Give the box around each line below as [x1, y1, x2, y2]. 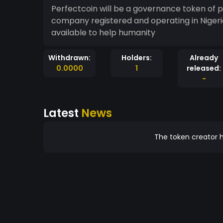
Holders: [121, 53, 152, 63]
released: [187, 63, 221, 73]
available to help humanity [51, 27, 155, 38]
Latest [43, 105, 81, 121]
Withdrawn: [48, 53, 91, 63]
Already [190, 53, 218, 63]
